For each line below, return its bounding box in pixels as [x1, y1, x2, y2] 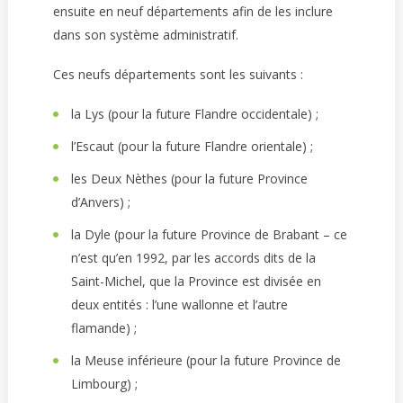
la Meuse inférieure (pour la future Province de [70, 352, 341, 369]
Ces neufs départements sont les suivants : [52, 66, 303, 83]
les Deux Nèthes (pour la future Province [70, 170, 308, 187]
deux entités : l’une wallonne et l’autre [70, 296, 288, 313]
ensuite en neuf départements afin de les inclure [52, 3, 333, 20]
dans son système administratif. [52, 26, 238, 43]
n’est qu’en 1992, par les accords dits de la [70, 249, 316, 266]
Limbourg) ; [70, 375, 138, 392]
